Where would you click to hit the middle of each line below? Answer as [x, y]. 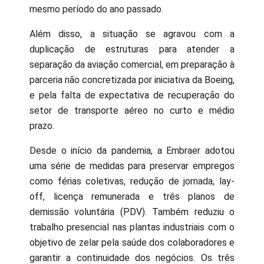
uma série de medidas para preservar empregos [132, 166]
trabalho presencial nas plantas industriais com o [132, 227]
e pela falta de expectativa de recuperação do [132, 95]
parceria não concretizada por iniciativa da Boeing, [132, 80]
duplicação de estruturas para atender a [132, 49]
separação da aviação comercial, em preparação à [132, 65]
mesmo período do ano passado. [96, 9]
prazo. [42, 126]
